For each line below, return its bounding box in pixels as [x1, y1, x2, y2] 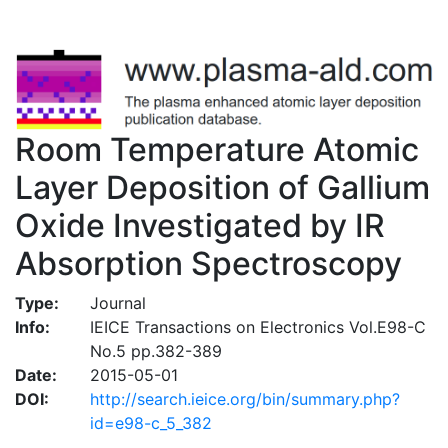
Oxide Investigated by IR [15, 205, 385, 245]
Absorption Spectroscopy [15, 243, 402, 283]
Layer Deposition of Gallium [15, 167, 430, 207]
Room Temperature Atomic [15, 129, 419, 169]
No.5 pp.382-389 [89, 340, 222, 361]
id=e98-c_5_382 [89, 412, 212, 433]
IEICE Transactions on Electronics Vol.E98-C [89, 316, 426, 337]
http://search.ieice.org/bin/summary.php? [89, 388, 400, 409]
